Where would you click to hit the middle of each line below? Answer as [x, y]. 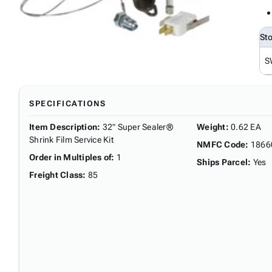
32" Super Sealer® [138, 127]
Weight [211, 127]
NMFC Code [221, 144]
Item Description [63, 127]
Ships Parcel [222, 162]
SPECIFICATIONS [67, 103]
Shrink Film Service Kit [71, 139]
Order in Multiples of [70, 157]
